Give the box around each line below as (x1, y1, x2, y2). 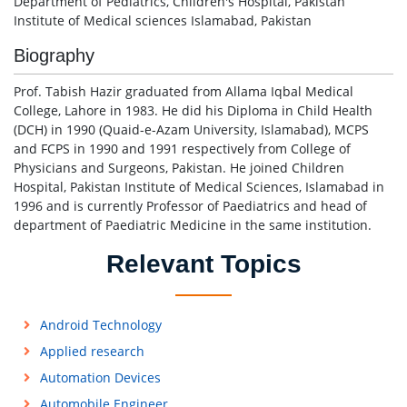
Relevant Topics (105, 250, 302, 279)
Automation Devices (39, 369, 161, 387)
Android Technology (39, 316, 162, 334)
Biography (14, 45, 94, 66)
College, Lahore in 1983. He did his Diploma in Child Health (14, 102, 372, 120)
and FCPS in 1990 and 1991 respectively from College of (14, 140, 351, 158)
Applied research (39, 342, 144, 361)
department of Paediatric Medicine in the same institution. (14, 216, 372, 234)
